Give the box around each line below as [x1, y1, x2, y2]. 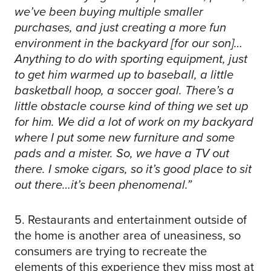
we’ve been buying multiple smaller [15, 2, 203, 21]
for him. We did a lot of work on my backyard [15, 113, 253, 131]
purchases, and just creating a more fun [15, 18, 226, 37]
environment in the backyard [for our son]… [15, 34, 243, 53]
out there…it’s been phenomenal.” [15, 175, 192, 194]
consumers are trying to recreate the [15, 242, 207, 261]
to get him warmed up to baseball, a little [15, 65, 233, 84]
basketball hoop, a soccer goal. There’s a [15, 81, 234, 100]
